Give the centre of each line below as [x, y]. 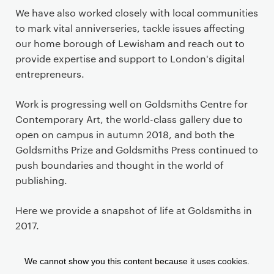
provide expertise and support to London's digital [130, 58]
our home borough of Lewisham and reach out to [130, 43]
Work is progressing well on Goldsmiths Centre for [131, 103]
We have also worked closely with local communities [137, 12]
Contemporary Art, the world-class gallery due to [129, 119]
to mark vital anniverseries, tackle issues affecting [130, 28]
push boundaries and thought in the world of [120, 165]
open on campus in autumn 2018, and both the [125, 134]
